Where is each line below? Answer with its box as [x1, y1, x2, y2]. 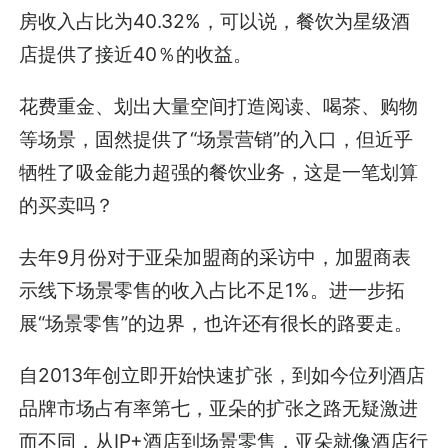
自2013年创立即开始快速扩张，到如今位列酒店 [19, 363, 426, 388]
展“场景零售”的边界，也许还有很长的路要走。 [19, 311, 414, 336]
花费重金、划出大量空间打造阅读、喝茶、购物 [19, 94, 419, 119]
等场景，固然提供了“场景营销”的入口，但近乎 [19, 127, 414, 152]
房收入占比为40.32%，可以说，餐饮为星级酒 [19, 9, 411, 34]
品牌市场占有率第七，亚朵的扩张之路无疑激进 [19, 396, 419, 421]
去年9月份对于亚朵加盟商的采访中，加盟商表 [19, 245, 412, 270]
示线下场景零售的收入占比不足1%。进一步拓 [19, 278, 406, 303]
